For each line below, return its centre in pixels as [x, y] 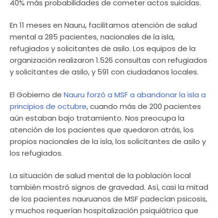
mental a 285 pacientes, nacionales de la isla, [92, 37]
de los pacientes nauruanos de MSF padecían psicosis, [109, 199]
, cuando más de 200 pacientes [144, 106]
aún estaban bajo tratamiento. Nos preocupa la [97, 118]
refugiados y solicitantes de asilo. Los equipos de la [103, 49]
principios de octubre [48, 106]
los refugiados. [36, 153]
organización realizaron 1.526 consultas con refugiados [109, 60]
